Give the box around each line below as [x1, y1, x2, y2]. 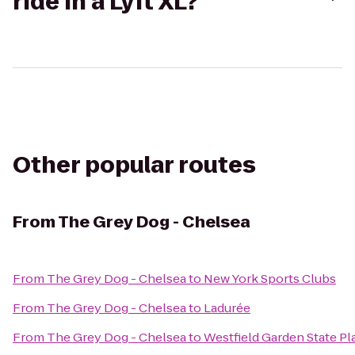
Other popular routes [13, 150, 256, 181]
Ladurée [204, 300, 250, 316]
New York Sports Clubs [204, 270, 336, 287]
